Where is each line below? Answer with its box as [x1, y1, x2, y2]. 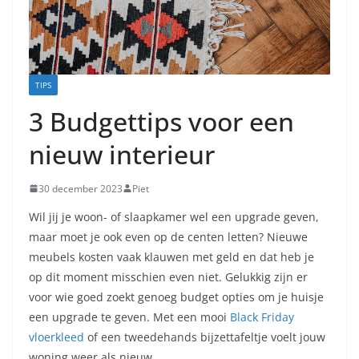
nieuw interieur [29, 136, 215, 171]
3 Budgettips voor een [29, 103, 294, 139]
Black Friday [230, 309, 294, 325]
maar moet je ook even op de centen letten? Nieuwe [29, 228, 308, 244]
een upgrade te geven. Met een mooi [29, 309, 230, 325]
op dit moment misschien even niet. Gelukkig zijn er [29, 268, 308, 284]
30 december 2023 [38, 181, 123, 196]
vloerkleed [29, 329, 84, 345]
